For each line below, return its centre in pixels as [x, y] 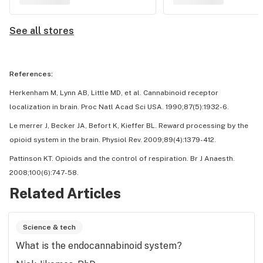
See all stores [42, 31]
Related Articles [65, 193]
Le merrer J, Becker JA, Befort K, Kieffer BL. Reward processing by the [129, 126]
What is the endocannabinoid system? [99, 246]
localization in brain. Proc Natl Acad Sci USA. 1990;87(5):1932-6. [119, 107]
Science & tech [49, 227]
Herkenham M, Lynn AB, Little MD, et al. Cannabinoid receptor [114, 93]
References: [31, 74]
